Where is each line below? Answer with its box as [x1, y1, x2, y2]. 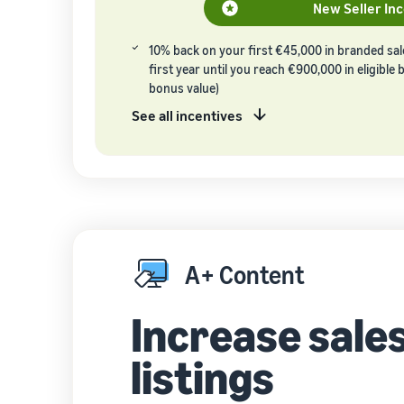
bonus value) [148, 79, 219, 96]
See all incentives [132, 106, 243, 124]
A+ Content [185, 259, 305, 289]
